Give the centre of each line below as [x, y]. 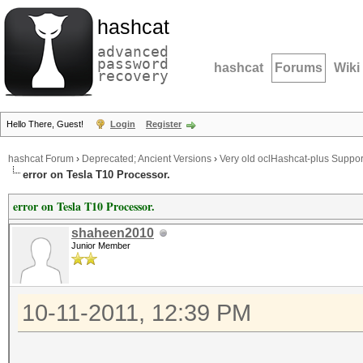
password [133, 64]
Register [164, 124]
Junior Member [101, 246]
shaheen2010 [113, 233]
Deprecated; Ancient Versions [147, 159]
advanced [133, 51]
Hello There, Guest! [46, 124]
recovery [133, 76]
